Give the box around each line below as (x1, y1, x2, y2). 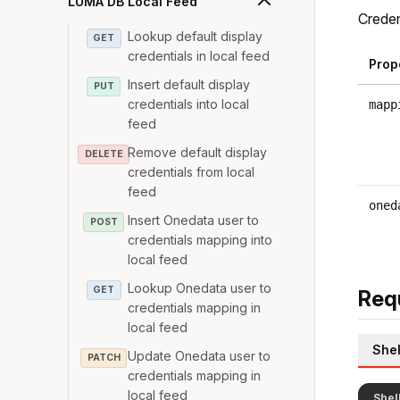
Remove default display (128, 145, 268, 160)
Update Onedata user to (128, 348, 271, 363)
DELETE (84, 148, 123, 160)
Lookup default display (128, 29, 263, 44)
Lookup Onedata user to (128, 280, 272, 296)
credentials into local (128, 96, 250, 112)
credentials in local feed (128, 48, 271, 63)
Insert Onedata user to (128, 212, 260, 228)
